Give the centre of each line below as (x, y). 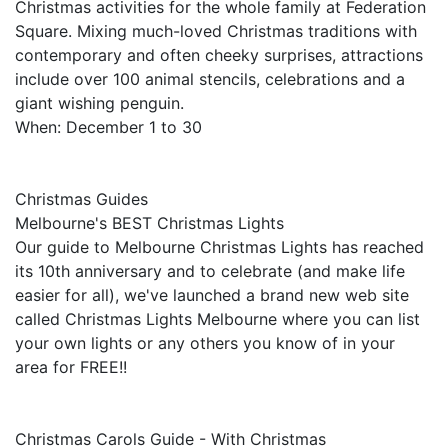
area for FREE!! (71, 367)
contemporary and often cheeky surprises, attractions (219, 55)
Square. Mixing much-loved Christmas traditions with (216, 31)
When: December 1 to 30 (108, 127)
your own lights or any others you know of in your (205, 343)
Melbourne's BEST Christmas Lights (149, 223)
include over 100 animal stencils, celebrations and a (210, 79)
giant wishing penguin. (99, 103)
